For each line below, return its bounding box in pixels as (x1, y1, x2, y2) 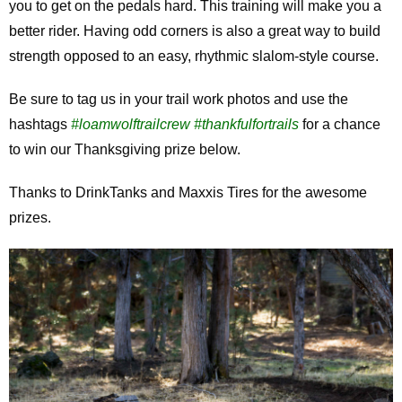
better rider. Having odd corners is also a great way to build (8, 23, 380, 39)
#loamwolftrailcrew (70, 117, 190, 133)
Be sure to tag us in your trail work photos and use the (8, 92, 348, 108)
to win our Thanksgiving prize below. (8, 142, 240, 158)
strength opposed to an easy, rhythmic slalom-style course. (8, 48, 379, 65)
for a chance (298, 117, 380, 133)
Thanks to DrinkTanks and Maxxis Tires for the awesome (8, 185, 367, 201)
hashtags (8, 117, 71, 133)
